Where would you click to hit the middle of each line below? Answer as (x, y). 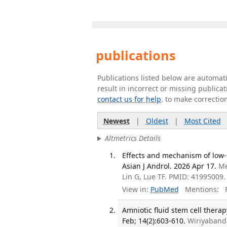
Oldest (157, 121)
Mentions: (199, 190)
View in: (136, 190)
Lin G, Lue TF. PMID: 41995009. (174, 176)
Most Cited (202, 121)
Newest (116, 121)
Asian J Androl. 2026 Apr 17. (169, 166)
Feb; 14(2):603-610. (154, 221)
